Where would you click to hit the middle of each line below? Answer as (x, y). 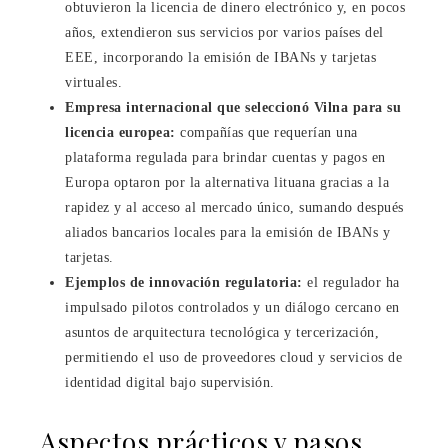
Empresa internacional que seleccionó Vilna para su (233, 107)
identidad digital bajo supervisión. (170, 382)
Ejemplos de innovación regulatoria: (184, 282)
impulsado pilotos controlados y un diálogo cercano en (232, 307)
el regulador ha (351, 282)
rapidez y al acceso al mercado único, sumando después (234, 207)
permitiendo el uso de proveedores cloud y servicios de (233, 357)
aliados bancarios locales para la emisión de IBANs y (227, 232)
